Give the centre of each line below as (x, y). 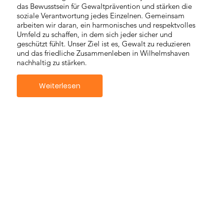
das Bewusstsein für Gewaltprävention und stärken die (104, 6)
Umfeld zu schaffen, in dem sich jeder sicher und (94, 35)
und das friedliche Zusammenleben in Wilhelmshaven (103, 53)
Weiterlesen (59, 86)
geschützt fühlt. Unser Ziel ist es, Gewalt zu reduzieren (103, 44)
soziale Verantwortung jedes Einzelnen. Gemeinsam (100, 16)
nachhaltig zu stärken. (52, 63)
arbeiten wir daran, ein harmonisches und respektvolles (106, 25)
